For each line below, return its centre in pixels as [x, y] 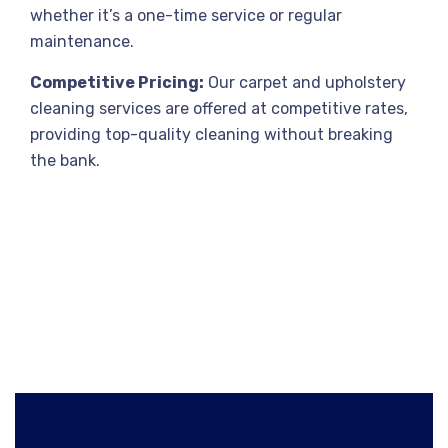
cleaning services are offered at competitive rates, [219, 108]
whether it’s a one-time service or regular [186, 15]
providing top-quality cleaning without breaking [211, 134]
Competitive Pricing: [117, 82]
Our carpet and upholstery [305, 82]
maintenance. [82, 41]
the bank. [65, 160]
